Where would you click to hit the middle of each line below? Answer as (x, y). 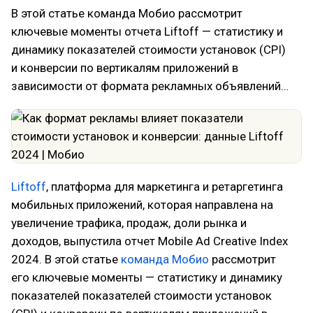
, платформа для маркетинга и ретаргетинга (165, 187)
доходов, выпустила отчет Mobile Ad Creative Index (150, 241)
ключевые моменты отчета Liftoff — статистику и (147, 31)
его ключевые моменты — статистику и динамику (147, 277)
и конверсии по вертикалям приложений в (125, 68)
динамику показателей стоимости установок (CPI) (148, 50)
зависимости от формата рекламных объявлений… (150, 86)
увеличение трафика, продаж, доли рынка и (129, 223)
